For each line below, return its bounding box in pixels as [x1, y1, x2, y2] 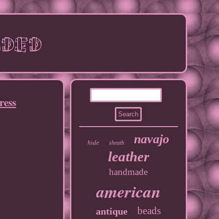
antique [96, 206, 128, 217]
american [96, 179, 161, 203]
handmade [109, 167, 148, 177]
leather [108, 149, 149, 164]
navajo [134, 132, 170, 146]
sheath [109, 139, 125, 146]
